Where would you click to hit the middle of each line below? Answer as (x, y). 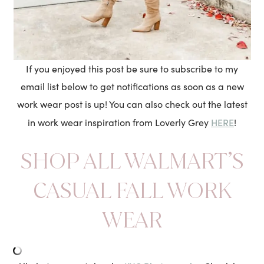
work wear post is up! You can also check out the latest (132, 104)
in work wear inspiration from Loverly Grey (119, 122)
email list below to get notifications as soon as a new (132, 86)
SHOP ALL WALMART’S (132, 161)
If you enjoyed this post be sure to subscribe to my (132, 68)
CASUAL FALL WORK (132, 190)
